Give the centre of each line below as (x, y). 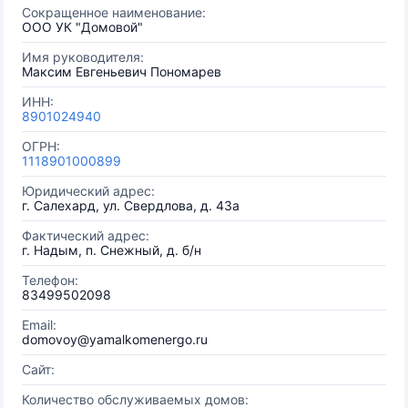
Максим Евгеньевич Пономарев (122, 71)
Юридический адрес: (88, 191)
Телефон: (50, 280)
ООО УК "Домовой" (82, 27)
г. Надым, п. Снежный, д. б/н (112, 250)
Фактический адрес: (86, 235)
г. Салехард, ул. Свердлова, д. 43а (131, 205)
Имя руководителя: (83, 57)
